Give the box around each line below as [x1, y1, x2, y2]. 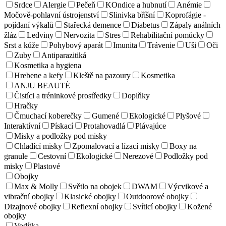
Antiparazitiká [41, 50, 86, 60]
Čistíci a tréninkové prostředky [14, 91, 111, 100]
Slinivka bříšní [109, 10, 155, 19]
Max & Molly [14, 182, 58, 191]
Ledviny [27, 30, 53, 39]
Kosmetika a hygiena [14, 61, 81, 70]
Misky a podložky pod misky [14, 131, 107, 140]
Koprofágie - [165, 10, 206, 19]
